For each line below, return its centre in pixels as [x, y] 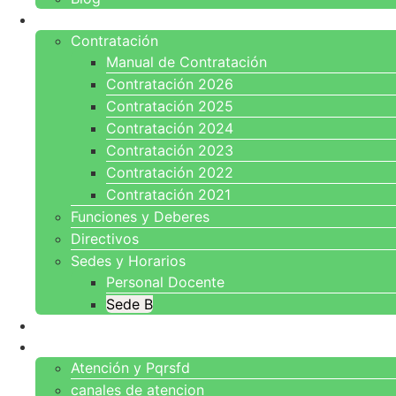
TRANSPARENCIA [93, 326]
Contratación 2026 [170, 84]
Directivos [105, 239]
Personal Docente [165, 282]
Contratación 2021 [168, 194]
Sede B [129, 304]
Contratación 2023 [170, 150]
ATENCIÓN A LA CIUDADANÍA [130, 347]
